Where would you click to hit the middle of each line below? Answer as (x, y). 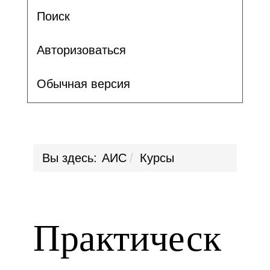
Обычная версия (83, 83)
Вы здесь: (70, 158)
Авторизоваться (81, 50)
